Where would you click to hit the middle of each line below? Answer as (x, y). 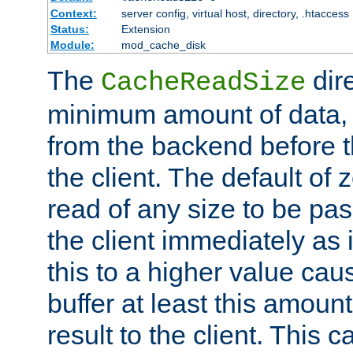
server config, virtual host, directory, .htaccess (235, 14)
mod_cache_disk (163, 45)
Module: (72, 45)
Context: (73, 14)
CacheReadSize (203, 83)
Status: (69, 30)
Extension (145, 30)
